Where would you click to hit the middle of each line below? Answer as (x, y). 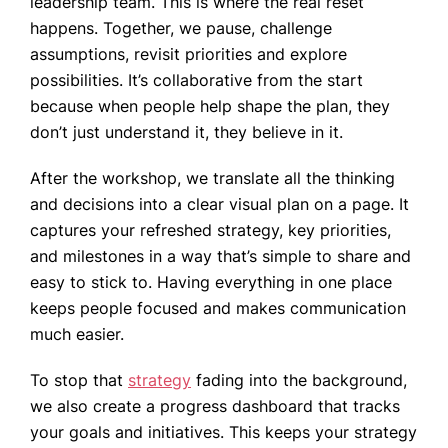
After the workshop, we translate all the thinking (212, 178)
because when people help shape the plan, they (210, 106)
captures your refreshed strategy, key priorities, (210, 230)
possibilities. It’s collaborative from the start (196, 80)
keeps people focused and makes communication (218, 308)
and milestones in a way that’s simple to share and (220, 256)
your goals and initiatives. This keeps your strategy (223, 432)
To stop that (79, 380)
